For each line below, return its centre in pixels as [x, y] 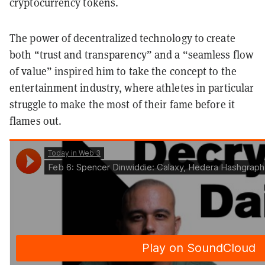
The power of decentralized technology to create [122, 38]
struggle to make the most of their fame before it [122, 104]
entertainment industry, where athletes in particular [132, 88]
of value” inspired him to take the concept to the [123, 71]
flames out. [37, 121]
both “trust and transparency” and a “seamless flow [132, 54]
